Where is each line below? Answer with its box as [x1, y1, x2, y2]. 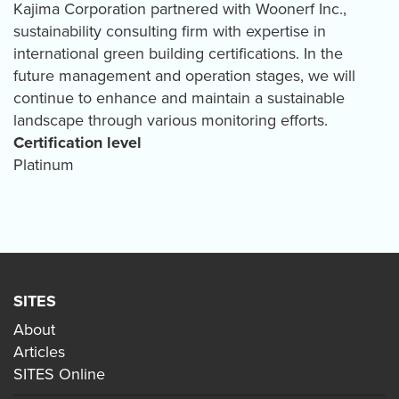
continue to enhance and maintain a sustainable [13, 88, 345, 109]
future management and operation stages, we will [13, 66, 355, 86]
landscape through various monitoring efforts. [13, 110, 328, 131]
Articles [13, 342, 65, 362]
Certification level [13, 133, 142, 153]
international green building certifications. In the [13, 44, 343, 64]
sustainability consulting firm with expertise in [13, 21, 326, 42]
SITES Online [13, 364, 105, 385]
